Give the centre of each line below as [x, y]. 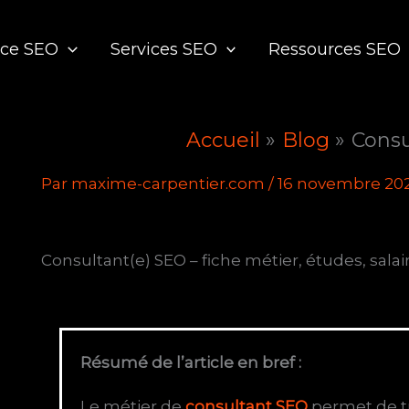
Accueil [223, 140]
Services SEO [163, 49]
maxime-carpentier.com [170, 184]
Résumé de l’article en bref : [191, 362]
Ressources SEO [335, 49]
